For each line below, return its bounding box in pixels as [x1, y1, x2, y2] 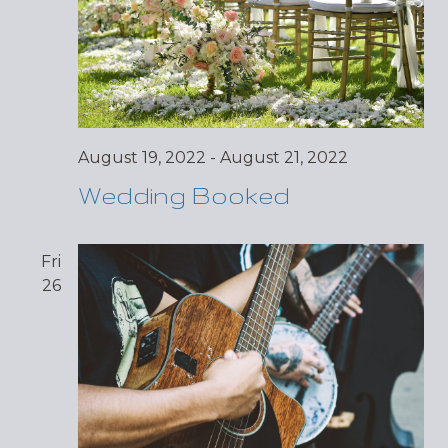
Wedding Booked [78, 182, 290, 210]
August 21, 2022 [220, 148, 348, 168]
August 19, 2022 [78, 148, 206, 168]
